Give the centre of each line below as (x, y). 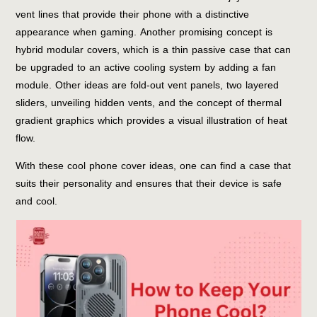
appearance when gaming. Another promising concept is (144, 32)
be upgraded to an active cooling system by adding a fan (146, 67)
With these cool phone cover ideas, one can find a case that (154, 166)
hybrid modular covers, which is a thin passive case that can (154, 50)
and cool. (37, 201)
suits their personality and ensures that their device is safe (149, 183)
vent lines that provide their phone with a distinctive (133, 14)
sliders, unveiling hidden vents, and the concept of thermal (149, 103)
